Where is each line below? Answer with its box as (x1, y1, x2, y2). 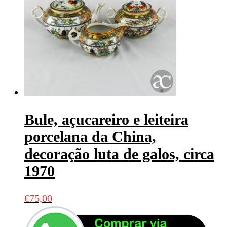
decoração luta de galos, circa (24, 145, 214, 163)
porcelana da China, (24, 128, 156, 145)
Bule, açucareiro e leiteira (24, 111, 188, 128)
